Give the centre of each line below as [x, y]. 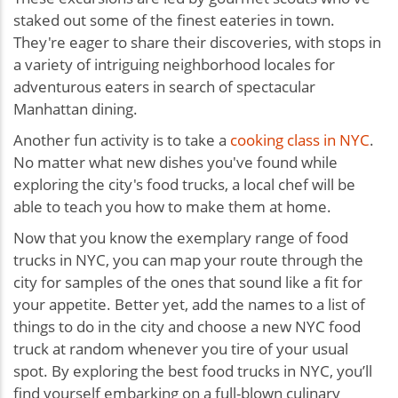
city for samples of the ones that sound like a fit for [188, 283]
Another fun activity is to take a [122, 140]
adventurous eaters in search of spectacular [164, 87]
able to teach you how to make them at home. [172, 207]
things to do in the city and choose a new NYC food [187, 327]
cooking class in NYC [300, 140]
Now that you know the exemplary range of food [181, 238]
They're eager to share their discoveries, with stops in [197, 43]
